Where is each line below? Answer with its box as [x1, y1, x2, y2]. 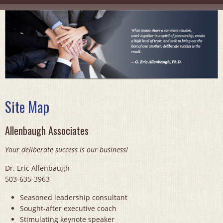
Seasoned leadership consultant [20, 193, 127, 203]
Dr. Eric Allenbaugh [5, 163, 70, 173]
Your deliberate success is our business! [5, 145, 128, 155]
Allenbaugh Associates [5, 123, 89, 138]
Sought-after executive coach [20, 204, 116, 214]
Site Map [5, 97, 49, 117]
